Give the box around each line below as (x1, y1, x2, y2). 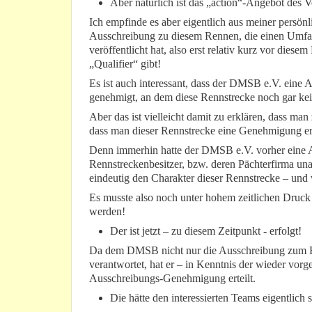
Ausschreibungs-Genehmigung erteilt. (89, 272, 256, 285)
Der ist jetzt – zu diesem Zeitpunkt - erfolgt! (110, 225, 302, 237)
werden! (89, 205, 125, 218)
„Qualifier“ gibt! (89, 58, 161, 70)
